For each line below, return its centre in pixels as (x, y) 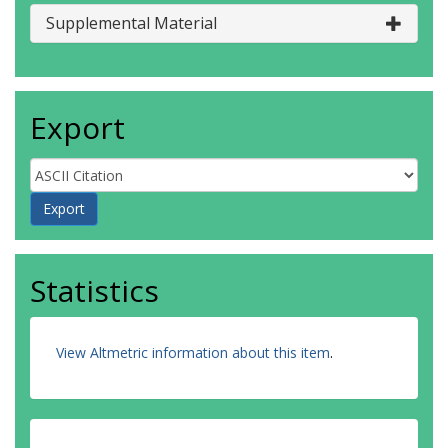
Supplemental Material (131, 23)
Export (77, 127)
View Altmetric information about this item (193, 352)
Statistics (94, 290)
